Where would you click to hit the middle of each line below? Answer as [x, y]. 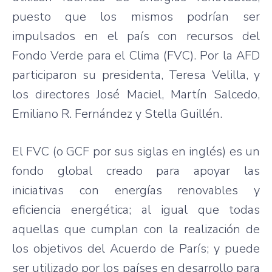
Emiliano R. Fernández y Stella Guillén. [117, 114]
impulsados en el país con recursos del [136, 36]
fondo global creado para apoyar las [136, 171]
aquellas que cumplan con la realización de [136, 229]
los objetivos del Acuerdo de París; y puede [136, 248]
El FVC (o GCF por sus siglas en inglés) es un [136, 151]
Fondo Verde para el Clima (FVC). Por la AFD [136, 55]
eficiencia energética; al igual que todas [136, 209]
